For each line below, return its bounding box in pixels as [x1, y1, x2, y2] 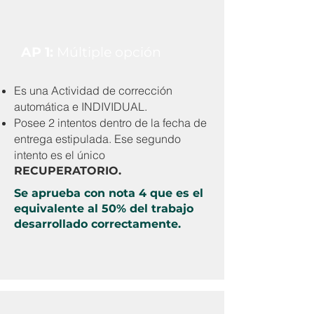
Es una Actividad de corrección [14, 83, 172, 97]
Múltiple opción [57, 44, 161, 60]
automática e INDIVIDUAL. [14, 100, 147, 114]
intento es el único [14, 148, 105, 162]
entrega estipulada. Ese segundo [14, 132, 181, 146]
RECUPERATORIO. [14, 164, 121, 177]
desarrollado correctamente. [14, 217, 181, 231]
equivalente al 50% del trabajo [14, 202, 193, 215]
